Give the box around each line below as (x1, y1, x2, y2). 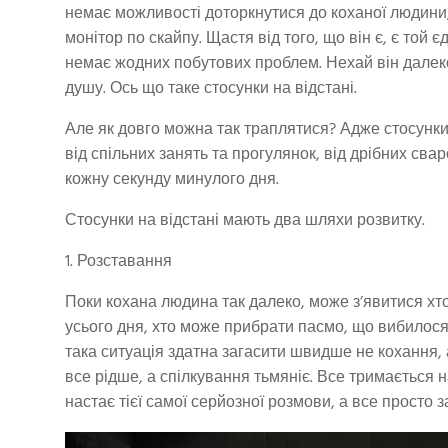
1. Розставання (65, 248, 172, 275)
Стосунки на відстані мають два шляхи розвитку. (65, 207, 425, 234)
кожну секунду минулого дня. (65, 166, 279, 193)
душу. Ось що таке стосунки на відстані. (65, 75, 357, 102)
